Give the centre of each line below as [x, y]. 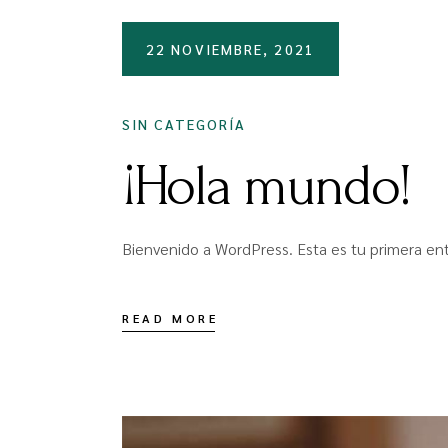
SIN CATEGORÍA [184, 124]
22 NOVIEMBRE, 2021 [230, 49]
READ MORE [170, 318]
